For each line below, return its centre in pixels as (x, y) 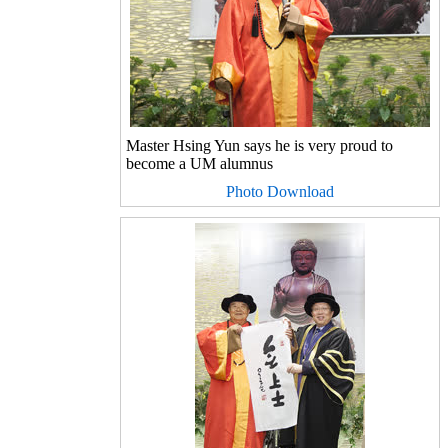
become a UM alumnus (199, 163)
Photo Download (280, 191)
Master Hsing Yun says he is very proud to (259, 145)
